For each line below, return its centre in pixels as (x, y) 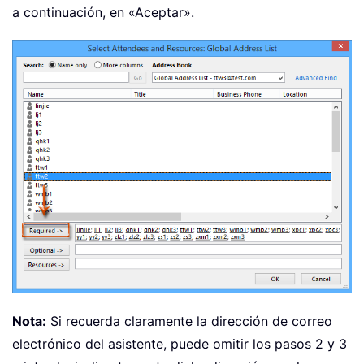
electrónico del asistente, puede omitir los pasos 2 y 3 (180, 344)
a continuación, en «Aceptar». (103, 13)
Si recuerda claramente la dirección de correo (189, 321)
